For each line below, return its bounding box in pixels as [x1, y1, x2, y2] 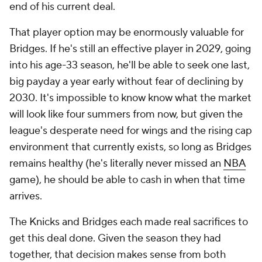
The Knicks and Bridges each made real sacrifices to [9, 215, 248, 229]
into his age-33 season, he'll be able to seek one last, [9, 58, 250, 72]
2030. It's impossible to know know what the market [9, 91, 251, 105]
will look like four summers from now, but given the [9, 108, 243, 121]
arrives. [9, 189, 42, 203]
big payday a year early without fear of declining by [9, 75, 243, 88]
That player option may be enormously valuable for [9, 26, 244, 39]
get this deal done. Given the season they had [9, 232, 221, 245]
